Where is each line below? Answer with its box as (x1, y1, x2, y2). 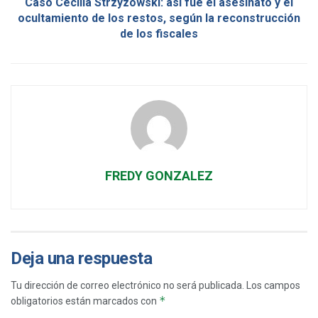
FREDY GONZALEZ (105, 168, 213, 183)
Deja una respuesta (11, 248, 153, 268)
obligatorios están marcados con (11, 295, 159, 307)
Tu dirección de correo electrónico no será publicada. (11, 279, 244, 291)
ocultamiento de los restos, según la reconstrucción (18, 11, 300, 25)
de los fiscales (120, 26, 198, 40)
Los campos (246, 279, 300, 291)
